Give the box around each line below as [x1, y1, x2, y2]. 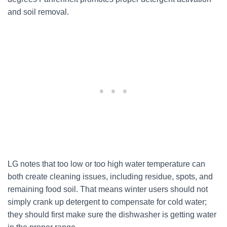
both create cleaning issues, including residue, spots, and [8, 172, 213, 181]
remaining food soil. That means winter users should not [8, 185, 208, 194]
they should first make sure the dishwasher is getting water [8, 210, 216, 219]
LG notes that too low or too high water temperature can [8, 160, 205, 168]
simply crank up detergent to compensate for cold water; [8, 198, 207, 206]
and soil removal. [8, 8, 69, 16]
